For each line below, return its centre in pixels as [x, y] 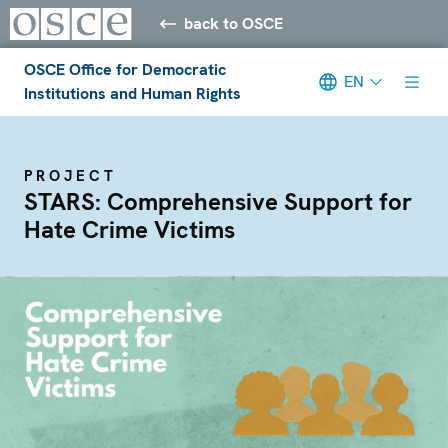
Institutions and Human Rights [132, 93]
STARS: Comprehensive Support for [218, 201]
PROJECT [70, 175]
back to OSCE [234, 23]
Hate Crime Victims [129, 229]
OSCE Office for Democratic [125, 69]
